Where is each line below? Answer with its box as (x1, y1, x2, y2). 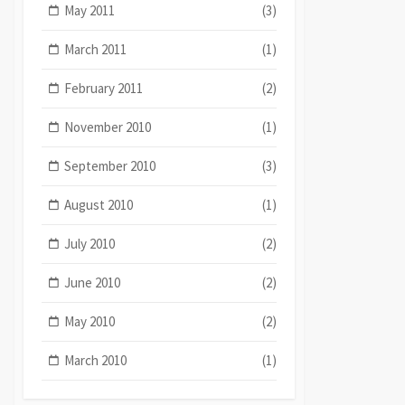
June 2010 (64, 273, 121, 291)
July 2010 (64, 234, 116, 252)
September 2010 (64, 156, 156, 174)
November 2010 (64, 118, 152, 136)
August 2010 (64, 195, 134, 213)
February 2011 (64, 79, 144, 97)
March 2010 (64, 351, 127, 369)
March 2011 (64, 40, 127, 58)
